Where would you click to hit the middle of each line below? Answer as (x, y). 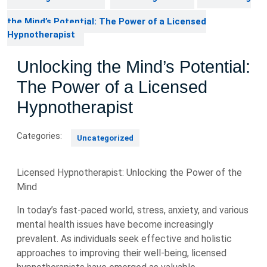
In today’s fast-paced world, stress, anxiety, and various (133, 210)
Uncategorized (105, 138)
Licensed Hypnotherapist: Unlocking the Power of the (129, 173)
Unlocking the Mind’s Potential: (133, 67)
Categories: (39, 136)
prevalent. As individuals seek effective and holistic (124, 239)
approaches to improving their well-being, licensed (122, 253)
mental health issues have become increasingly (115, 224)
